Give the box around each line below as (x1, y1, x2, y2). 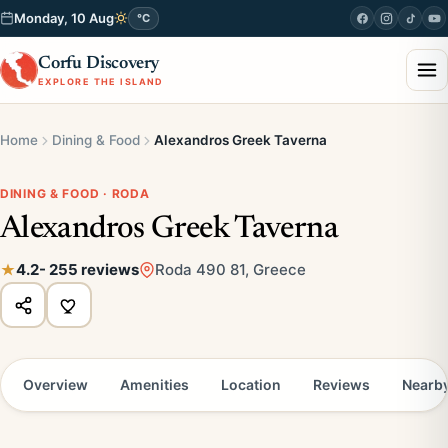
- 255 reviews (39, 260, 139, 279)
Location (221, 376, 281, 393)
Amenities (120, 376, 189, 393)
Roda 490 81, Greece (155, 260, 306, 279)
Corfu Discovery (38, 54, 161, 73)
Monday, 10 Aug (14, 10, 114, 26)
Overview (23, 376, 88, 393)
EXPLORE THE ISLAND (38, 75, 164, 87)
